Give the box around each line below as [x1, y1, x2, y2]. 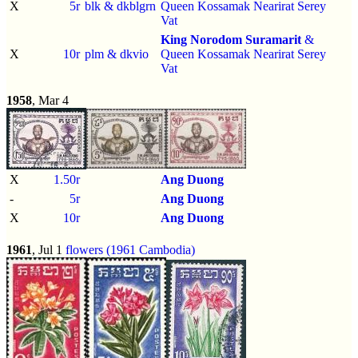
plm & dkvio [85, 46, 149, 61]
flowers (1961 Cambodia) [66, 242, 195, 257]
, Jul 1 [32, 242, 66, 257]
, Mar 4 [32, 93, 69, 107]
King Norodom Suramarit [161, 32, 301, 46]
